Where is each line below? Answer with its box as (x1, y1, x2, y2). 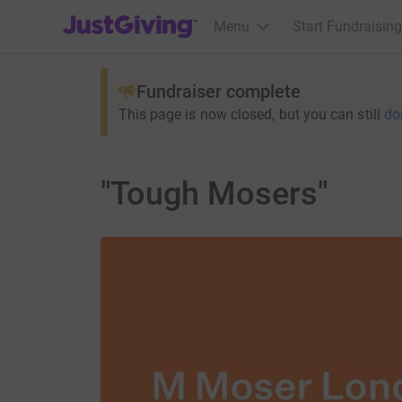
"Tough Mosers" (100, 175, 328, 213)
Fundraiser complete (135, 81, 301, 102)
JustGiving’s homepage (62, 6, 210, 23)
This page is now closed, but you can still (118, 106, 380, 123)
